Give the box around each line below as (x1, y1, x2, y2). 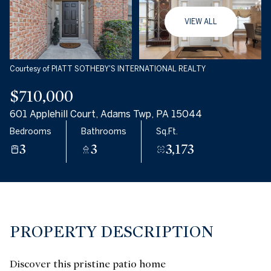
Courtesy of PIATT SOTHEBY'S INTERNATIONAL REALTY (10, 65, 206, 73)
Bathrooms (81, 126, 126, 136)
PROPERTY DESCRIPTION (10, 222, 214, 241)
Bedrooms (10, 126, 51, 136)
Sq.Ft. (156, 126, 178, 136)
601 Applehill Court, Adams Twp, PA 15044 (10, 108, 202, 119)
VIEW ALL (184, 18, 217, 25)
